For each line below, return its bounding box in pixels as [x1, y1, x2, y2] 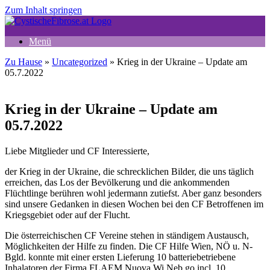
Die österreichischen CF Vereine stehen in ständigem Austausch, [5, 230, 249, 240]
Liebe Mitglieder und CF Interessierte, [5, 145, 149, 156]
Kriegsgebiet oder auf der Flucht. [5, 209, 130, 220]
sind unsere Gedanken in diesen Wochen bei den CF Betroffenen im [5, 198, 263, 209]
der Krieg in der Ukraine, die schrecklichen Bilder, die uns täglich [5, 166, 254, 177]
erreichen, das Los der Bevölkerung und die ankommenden [5, 177, 230, 187]
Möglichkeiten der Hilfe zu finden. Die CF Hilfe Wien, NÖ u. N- [5, 240, 253, 251]
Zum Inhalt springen [5, 5, 82, 15]
